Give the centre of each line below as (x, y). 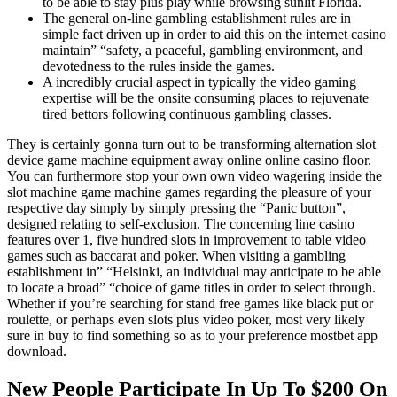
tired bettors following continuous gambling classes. (187, 113)
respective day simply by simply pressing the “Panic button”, (176, 207)
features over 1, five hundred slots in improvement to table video (187, 239)
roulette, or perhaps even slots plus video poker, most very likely (186, 319)
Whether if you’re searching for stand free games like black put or (190, 303)
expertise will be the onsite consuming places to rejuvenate (206, 97)
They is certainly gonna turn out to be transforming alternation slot (191, 144)
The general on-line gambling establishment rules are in (197, 18)
